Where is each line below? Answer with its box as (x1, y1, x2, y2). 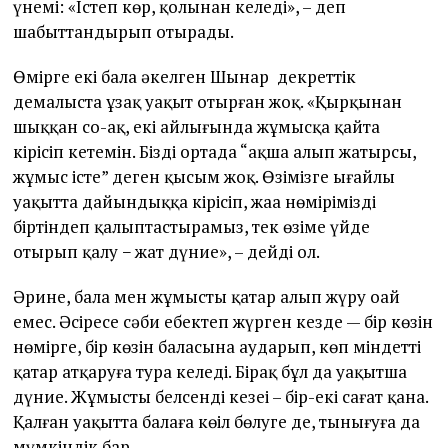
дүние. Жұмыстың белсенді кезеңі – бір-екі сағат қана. (13, 385, 429, 409)
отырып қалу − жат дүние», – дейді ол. (13, 240, 321, 264)
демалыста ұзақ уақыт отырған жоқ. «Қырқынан (13, 90, 403, 114)
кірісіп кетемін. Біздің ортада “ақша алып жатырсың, (13, 140, 417, 164)
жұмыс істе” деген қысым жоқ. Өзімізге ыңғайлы (13, 165, 396, 189)
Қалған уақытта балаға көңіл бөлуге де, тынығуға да (13, 410, 421, 434)
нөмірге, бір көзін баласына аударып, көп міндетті (13, 335, 422, 359)
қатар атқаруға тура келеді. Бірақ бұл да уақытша (13, 360, 408, 384)
